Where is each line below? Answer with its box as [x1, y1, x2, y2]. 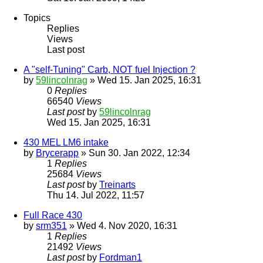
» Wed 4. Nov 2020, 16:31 [67, 221, 177, 231]
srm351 [36, 221, 67, 231]
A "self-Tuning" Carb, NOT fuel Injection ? [23, 65, 195, 75]
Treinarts [99, 180, 136, 190]
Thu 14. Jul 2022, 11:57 [47, 190, 144, 201]
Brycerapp [36, 148, 79, 159]
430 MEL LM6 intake [23, 137, 109, 148]
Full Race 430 [23, 210, 82, 221]
